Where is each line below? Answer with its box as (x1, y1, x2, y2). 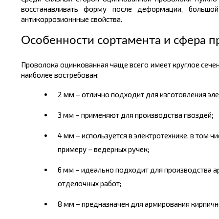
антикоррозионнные (21, 15, 89, 23)
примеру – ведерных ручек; (57, 145, 149, 153)
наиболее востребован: (21, 70, 99, 79)
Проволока (21, 60, 59, 69)
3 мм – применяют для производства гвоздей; (57, 110, 213, 119)
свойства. (88, 15, 122, 23)
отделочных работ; (57, 179, 121, 188)
